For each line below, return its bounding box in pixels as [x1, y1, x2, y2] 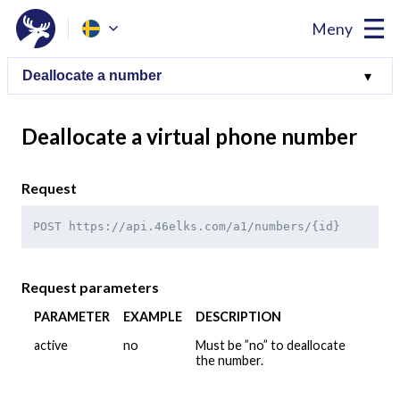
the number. [196, 353, 263, 369]
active [34, 337, 68, 354]
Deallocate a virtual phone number [21, 123, 357, 150]
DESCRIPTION [196, 309, 281, 325]
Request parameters [21, 279, 159, 296]
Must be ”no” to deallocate [196, 337, 346, 354]
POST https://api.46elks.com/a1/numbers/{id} [33, 220, 340, 234]
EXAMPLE [123, 309, 182, 325]
